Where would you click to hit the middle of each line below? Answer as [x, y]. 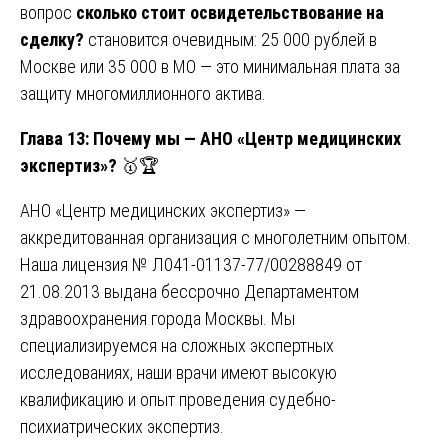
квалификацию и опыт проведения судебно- [178, 399]
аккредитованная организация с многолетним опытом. [215, 237]
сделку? [52, 39]
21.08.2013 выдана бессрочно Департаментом [189, 291]
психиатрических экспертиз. [122, 426]
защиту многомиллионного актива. [143, 93]
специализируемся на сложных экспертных [177, 345]
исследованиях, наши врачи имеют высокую [178, 372]
